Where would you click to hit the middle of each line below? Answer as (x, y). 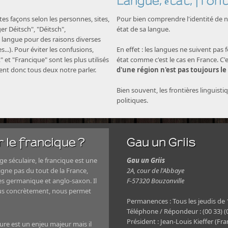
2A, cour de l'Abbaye (155, 170)
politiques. (132, 100)
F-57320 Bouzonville (155, 181)
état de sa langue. (143, 29)
